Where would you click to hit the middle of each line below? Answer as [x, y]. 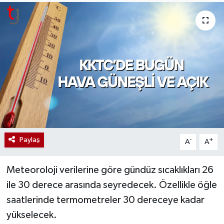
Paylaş [29, 139]
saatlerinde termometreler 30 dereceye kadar [105, 200]
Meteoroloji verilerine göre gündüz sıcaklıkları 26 [110, 170]
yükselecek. [31, 215]
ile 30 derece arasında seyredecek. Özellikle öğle [111, 185]
